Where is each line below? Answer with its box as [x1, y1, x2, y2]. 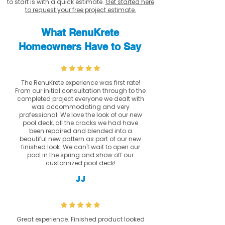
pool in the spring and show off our [27, 151, 134, 159]
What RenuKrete [41, 27, 119, 39]
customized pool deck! [45, 159, 116, 167]
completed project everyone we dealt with [17, 94, 144, 103]
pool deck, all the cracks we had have [23, 119, 138, 127]
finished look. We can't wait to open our [21, 143, 140, 151]
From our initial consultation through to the [15, 86, 146, 95]
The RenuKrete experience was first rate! [21, 78, 140, 87]
